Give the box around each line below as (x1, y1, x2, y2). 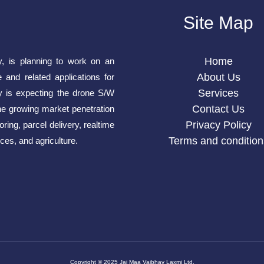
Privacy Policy (185, 118, 252, 131)
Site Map (183, 12, 254, 32)
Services (198, 87, 239, 99)
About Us (196, 71, 240, 83)
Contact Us (192, 103, 245, 115)
